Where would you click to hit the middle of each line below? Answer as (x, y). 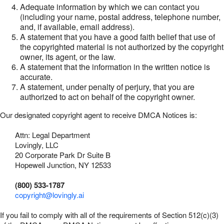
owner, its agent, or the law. (68, 57)
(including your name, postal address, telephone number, (120, 17)
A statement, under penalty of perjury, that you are (107, 87)
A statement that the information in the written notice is (115, 67)
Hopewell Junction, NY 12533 (63, 165)
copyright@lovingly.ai (49, 195)
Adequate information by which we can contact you (110, 7)
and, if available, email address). (77, 27)
